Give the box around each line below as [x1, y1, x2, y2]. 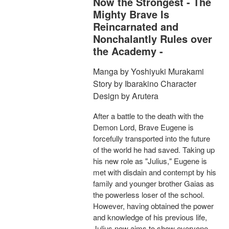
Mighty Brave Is [93, 7, 169, 22]
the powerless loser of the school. [93, 189, 204, 200]
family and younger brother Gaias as [93, 178, 214, 189]
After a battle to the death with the [93, 110, 203, 122]
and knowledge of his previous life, [93, 212, 207, 223]
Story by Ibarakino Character [93, 78, 196, 90]
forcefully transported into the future [93, 133, 210, 144]
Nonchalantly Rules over [93, 31, 212, 47]
